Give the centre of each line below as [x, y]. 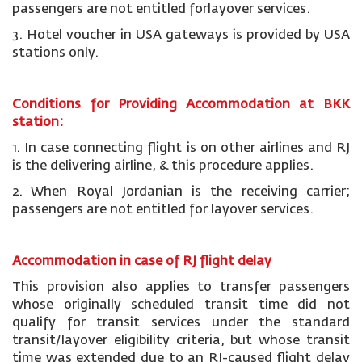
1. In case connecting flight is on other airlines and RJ [181, 149]
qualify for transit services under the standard [181, 323]
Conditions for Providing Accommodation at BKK [181, 105]
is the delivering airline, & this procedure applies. [163, 166]
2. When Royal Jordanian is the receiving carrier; [181, 192]
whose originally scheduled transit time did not [181, 305]
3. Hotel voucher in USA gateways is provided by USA [181, 36]
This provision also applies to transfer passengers [181, 288]
